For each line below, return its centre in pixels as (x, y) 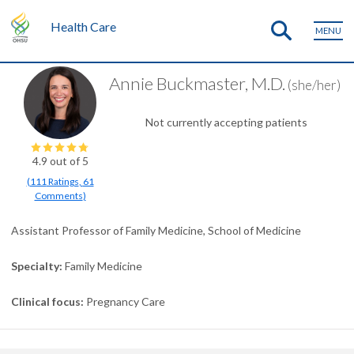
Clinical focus (46, 301)
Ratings (62, 181)
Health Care (83, 26)
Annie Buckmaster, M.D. (197, 83)
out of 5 (68, 161)
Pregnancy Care (126, 301)
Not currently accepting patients (226, 122)
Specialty (35, 266)
